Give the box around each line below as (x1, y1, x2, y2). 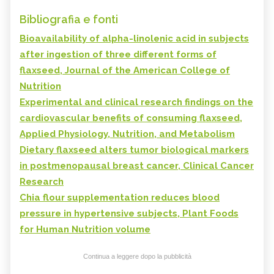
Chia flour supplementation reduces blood (20, 192, 220, 204)
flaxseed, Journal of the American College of (20, 65, 230, 76)
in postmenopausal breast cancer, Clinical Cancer (20, 160, 254, 172)
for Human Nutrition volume (20, 224, 150, 235)
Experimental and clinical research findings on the (20, 97, 253, 108)
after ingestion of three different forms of (20, 49, 217, 61)
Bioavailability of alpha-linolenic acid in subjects (20, 33, 249, 45)
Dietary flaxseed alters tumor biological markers (20, 144, 249, 156)
